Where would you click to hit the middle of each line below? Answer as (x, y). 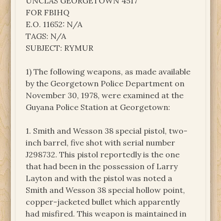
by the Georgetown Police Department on (105, 83)
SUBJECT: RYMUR (60, 48)
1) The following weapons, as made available (108, 71)
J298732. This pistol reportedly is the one (103, 154)
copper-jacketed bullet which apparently (103, 202)
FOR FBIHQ (48, 12)
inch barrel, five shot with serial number (101, 142)
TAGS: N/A (46, 36)
